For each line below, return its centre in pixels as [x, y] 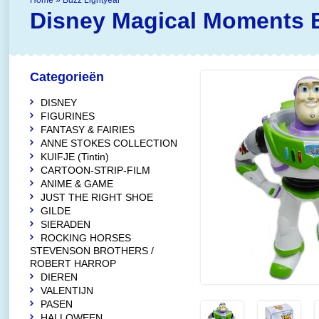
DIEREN [59, 277]
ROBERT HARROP [73, 263]
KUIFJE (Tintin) [75, 157]
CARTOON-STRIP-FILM [95, 170]
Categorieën [67, 77]
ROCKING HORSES [86, 238]
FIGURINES [68, 116]
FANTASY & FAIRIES [88, 130]
